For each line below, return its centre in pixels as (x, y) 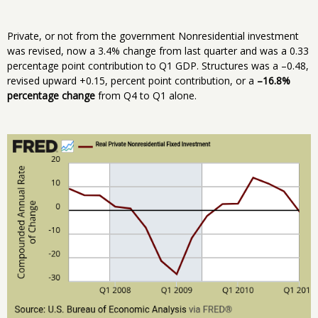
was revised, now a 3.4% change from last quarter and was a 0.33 (158, 51)
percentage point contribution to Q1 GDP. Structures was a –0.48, (158, 66)
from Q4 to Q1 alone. (146, 96)
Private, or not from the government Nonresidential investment (153, 36)
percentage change (51, 96)
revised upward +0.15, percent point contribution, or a (132, 81)
